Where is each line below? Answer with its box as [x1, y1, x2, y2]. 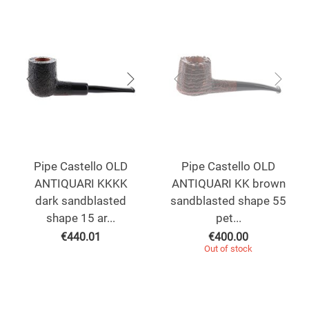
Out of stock [204, 243, 252, 255]
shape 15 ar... [46, 211, 115, 226]
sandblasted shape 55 [170, 194, 286, 208]
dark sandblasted [35, 194, 126, 208]
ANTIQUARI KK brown [171, 177, 286, 191]
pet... [215, 211, 241, 226]
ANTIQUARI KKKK [34, 177, 128, 191]
